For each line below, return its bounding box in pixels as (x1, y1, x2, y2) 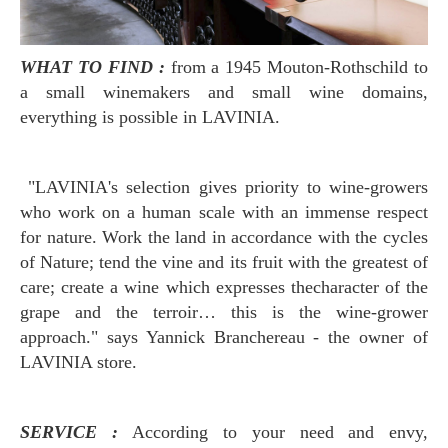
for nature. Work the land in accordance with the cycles (20, 227, 428, 248)
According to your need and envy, (132, 422, 429, 443)
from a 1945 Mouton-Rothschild (170, 57, 414, 78)
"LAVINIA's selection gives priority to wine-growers (20, 177, 47, 198)
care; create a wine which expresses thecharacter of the (20, 277, 428, 298)
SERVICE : (30, 422, 133, 443)
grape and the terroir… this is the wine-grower (20, 302, 428, 323)
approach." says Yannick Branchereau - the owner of (20, 327, 428, 348)
